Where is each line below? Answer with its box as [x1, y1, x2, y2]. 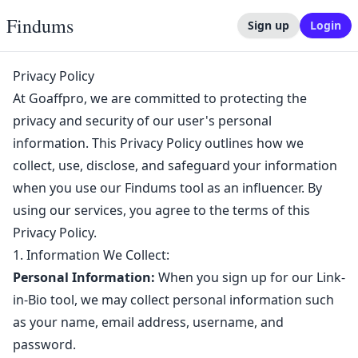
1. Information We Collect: [13, 246, 169, 264]
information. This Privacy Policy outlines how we [13, 134, 304, 152]
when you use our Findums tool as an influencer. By [13, 179, 322, 197]
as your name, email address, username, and [13, 313, 284, 331]
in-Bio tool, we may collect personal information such [13, 291, 334, 308]
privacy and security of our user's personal [13, 112, 272, 129]
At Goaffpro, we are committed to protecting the [13, 89, 307, 107]
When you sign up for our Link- [155, 268, 345, 286]
